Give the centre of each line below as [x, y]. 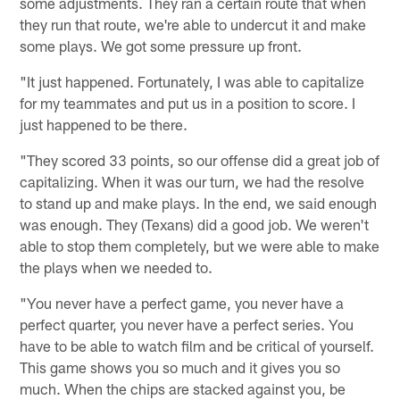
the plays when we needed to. [117, 267]
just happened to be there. [104, 124]
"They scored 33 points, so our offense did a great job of [200, 159]
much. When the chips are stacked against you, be [183, 388]
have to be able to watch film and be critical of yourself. [197, 345]
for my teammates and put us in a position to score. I [188, 102]
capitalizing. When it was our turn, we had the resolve [192, 181]
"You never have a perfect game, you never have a [182, 302]
